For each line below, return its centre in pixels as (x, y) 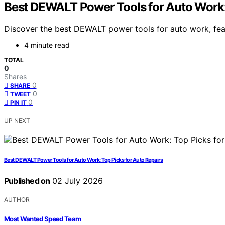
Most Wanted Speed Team (43, 219)
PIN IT (18, 103)
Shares (15, 77)
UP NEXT (17, 121)
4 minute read (47, 45)
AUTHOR (17, 200)
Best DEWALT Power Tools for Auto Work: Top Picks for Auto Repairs (84, 160)
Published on (27, 181)
